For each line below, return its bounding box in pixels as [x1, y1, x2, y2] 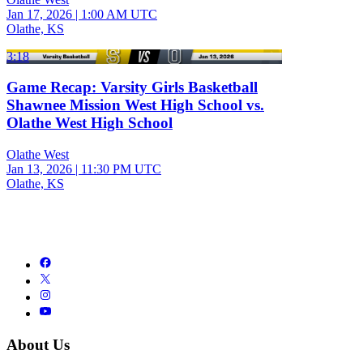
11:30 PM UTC [81, 162, 161, 177]
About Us [6, 335, 70, 353]
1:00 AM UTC [81, 6, 157, 21]
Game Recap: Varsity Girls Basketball [6, 79, 258, 96]
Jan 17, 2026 [6, 6, 72, 21]
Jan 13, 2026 [6, 162, 72, 177]
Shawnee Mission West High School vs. [6, 96, 264, 114]
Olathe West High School [6, 114, 173, 132]
